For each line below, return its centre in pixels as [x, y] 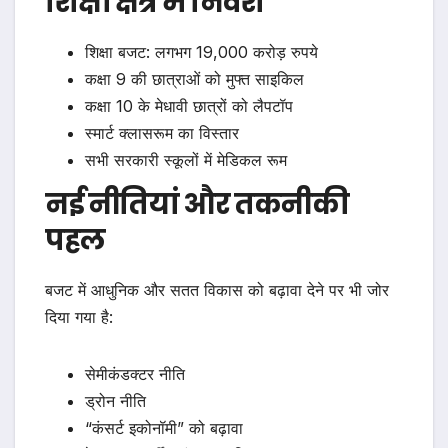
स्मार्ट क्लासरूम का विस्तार [162, 132]
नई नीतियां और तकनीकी [197, 204]
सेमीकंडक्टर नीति [135, 373]
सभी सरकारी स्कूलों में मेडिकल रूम [186, 159]
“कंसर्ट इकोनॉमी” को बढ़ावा [164, 427]
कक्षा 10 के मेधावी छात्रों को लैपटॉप [189, 105]
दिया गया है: [79, 316]
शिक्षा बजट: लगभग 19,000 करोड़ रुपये [201, 51]
